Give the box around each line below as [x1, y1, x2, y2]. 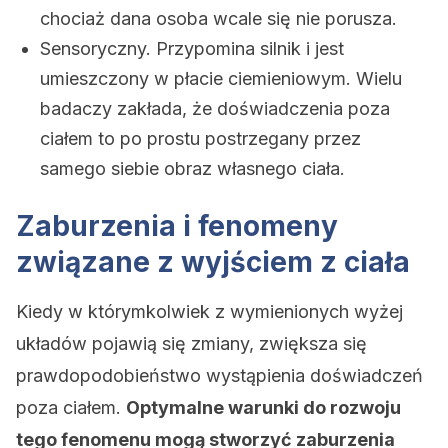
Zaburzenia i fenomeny [16, 209, 338, 243]
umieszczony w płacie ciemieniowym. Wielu [40, 68, 402, 89]
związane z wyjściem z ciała [16, 245, 410, 279]
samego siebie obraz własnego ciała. [40, 158, 345, 179]
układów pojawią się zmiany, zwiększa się [16, 333, 367, 354]
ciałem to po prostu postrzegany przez [40, 128, 361, 149]
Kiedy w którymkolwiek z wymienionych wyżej [16, 301, 403, 322]
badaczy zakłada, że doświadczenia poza [40, 98, 390, 119]
